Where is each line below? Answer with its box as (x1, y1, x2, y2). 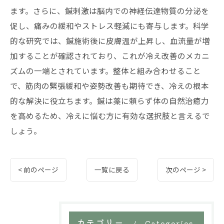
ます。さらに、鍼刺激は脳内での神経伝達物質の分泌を (10, 5, 209, 16)
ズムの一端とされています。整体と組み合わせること (10, 65, 201, 76)
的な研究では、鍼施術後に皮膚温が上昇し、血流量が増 (10, 35, 210, 46)
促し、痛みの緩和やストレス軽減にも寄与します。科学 (10, 20, 209, 31)
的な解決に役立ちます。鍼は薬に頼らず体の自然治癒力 (10, 95, 209, 106)
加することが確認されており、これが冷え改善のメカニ (10, 50, 209, 61)
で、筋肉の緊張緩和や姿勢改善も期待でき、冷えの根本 (10, 80, 209, 91)
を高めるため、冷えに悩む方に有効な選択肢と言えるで (10, 110, 210, 121)
